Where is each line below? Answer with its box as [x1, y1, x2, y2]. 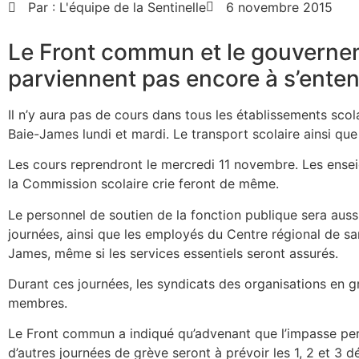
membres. [8, 294, 67, 311]
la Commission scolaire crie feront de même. [8, 175, 279, 192]
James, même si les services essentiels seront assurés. [8, 244, 338, 261]
